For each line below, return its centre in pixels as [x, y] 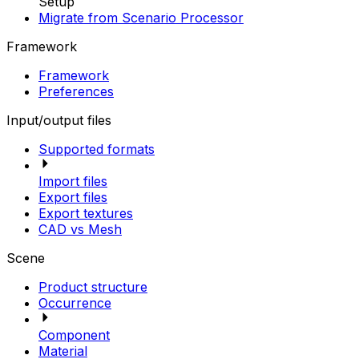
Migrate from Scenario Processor [141, 18]
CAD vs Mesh [80, 229]
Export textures [86, 213]
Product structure [93, 287]
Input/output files [59, 120]
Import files [73, 181]
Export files [73, 197]
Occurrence [75, 303]
